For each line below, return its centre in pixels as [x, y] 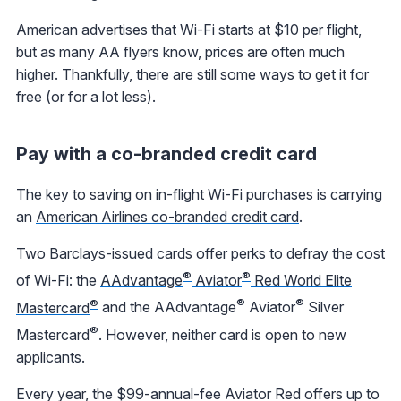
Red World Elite [301, 281]
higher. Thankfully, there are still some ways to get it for [192, 75]
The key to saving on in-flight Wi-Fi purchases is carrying [199, 195]
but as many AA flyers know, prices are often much [180, 52]
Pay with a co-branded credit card [166, 154]
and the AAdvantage [167, 307]
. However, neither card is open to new [222, 335]
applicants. [51, 358]
